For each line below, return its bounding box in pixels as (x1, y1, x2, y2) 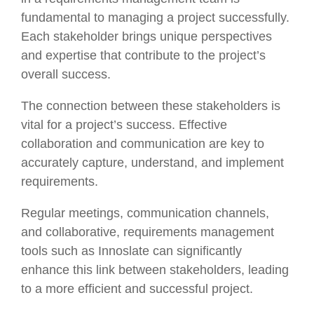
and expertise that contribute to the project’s (21, 48, 266, 62)
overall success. (21, 67, 114, 81)
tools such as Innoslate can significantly (21, 243, 242, 258)
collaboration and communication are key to (21, 136, 264, 151)
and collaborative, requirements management (21, 224, 274, 239)
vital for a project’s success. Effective (21, 117, 227, 132)
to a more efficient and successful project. (21, 281, 253, 296)
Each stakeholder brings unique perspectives (21, 29, 272, 43)
